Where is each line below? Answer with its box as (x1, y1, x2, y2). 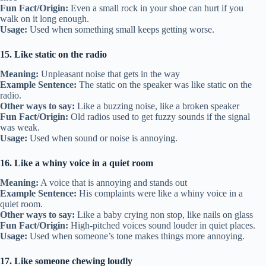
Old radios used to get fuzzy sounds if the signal (68, 111, 250, 122)
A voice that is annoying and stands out (39, 177, 187, 188)
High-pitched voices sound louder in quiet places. (68, 220, 255, 230)
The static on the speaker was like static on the (77, 79, 252, 90)
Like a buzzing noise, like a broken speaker (75, 100, 239, 111)
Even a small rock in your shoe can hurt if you (68, 2, 243, 13)
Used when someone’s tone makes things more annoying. (27, 230, 245, 241)
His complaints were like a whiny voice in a (77, 188, 243, 198)
